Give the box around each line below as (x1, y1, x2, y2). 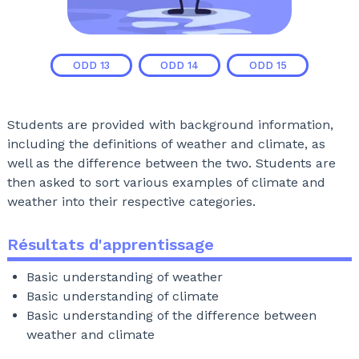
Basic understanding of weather (26, 269, 223, 285)
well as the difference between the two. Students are (6, 155, 336, 171)
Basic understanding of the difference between (26, 308, 317, 324)
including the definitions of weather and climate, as (6, 136, 325, 152)
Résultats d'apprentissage (6, 235, 214, 255)
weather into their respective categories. (6, 194, 256, 210)
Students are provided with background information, (6, 117, 333, 133)
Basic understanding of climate (26, 288, 219, 305)
